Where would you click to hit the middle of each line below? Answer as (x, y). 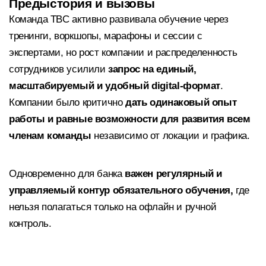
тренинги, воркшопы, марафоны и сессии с (106, 36)
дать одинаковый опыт (180, 103)
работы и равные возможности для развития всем (130, 119)
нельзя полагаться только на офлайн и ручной (113, 207)
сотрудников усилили (59, 69)
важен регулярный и (174, 173)
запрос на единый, (152, 69)
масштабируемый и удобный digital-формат (115, 86)
